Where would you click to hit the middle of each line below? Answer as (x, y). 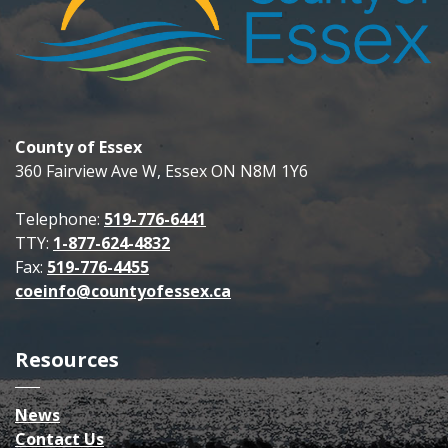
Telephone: (59, 219)
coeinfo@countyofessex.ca (123, 291)
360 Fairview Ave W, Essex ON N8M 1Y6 (161, 171)
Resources (67, 360)
